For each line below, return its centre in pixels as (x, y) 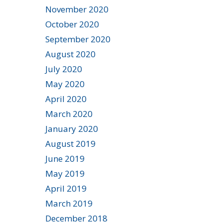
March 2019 (69, 203)
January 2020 (72, 128)
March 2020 (69, 113)
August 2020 (70, 54)
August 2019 (70, 143)
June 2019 (65, 158)
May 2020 (65, 84)
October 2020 (72, 24)
